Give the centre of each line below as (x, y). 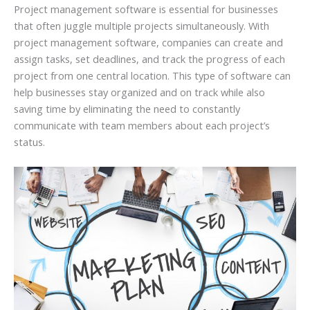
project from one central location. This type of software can (152, 76)
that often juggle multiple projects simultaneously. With (142, 26)
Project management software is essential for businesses (146, 9)
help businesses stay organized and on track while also (139, 92)
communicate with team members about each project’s (142, 126)
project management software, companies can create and (148, 43)
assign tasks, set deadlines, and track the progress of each (149, 59)
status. (29, 142)
